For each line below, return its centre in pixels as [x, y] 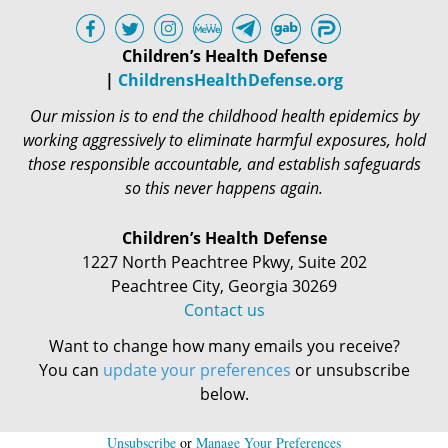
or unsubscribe [350, 370]
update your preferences [196, 370]
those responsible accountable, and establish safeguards [224, 164]
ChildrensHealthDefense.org [230, 80]
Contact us [224, 310]
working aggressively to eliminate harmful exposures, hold [224, 140]
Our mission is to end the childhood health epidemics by [224, 116]
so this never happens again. [224, 188]
